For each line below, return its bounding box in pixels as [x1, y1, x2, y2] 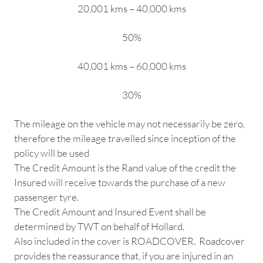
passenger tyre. [14, 191, 79, 204]
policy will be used [14, 147, 89, 160]
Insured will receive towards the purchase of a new [14, 176, 225, 189]
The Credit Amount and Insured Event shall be [14, 205, 206, 218]
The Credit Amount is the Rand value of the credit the [14, 161, 236, 174]
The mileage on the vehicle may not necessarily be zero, [14, 117, 245, 130]
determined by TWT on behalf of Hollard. [14, 220, 184, 233]
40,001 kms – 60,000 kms [77, 60, 186, 73]
